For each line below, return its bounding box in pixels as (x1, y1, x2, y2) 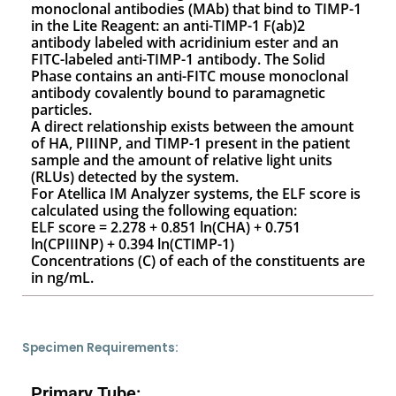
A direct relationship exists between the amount (31, 117, 354, 136)
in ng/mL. (31, 268, 94, 287)
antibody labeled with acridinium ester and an (31, 33, 339, 52)
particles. (31, 100, 92, 119)
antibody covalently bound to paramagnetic (31, 83, 325, 103)
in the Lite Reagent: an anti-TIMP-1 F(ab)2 (31, 16, 305, 35)
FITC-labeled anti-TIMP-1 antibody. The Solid (31, 49, 325, 69)
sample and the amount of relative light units (31, 150, 332, 170)
